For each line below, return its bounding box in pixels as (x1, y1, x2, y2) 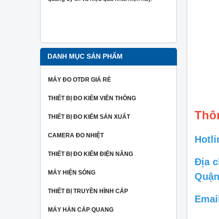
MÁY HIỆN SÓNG (48, 169, 95, 176)
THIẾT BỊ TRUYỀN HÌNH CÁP (48, 187, 128, 195)
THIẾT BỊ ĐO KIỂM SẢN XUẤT (48, 113, 130, 120)
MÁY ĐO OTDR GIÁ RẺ (48, 76, 111, 83)
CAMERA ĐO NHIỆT (48, 131, 104, 139)
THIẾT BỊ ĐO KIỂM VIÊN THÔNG (48, 94, 136, 102)
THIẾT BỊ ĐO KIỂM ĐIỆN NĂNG (48, 150, 133, 157)
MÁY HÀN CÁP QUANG (48, 206, 113, 213)
